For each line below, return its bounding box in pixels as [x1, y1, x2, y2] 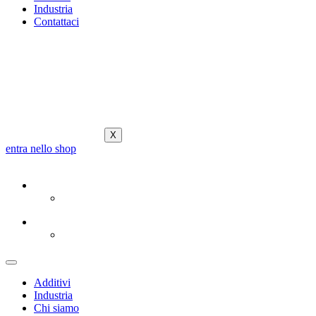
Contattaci [34, 16, 79, 28]
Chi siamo [34, 302, 79, 314]
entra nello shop [6, 142, 76, 154]
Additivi [34, 276, 71, 288]
